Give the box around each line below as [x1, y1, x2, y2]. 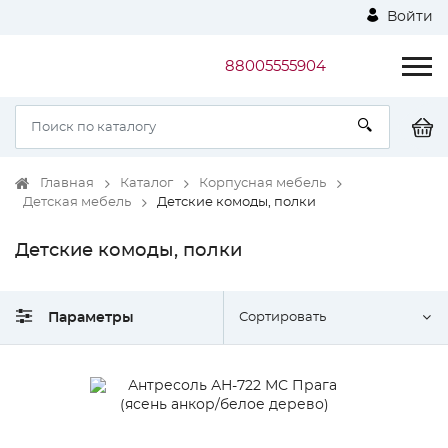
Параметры [48, 310, 134, 325]
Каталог [120, 177, 173, 190]
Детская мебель [23, 196, 131, 209]
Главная [40, 177, 94, 190]
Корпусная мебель [199, 177, 326, 190]
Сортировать [239, 310, 326, 324]
